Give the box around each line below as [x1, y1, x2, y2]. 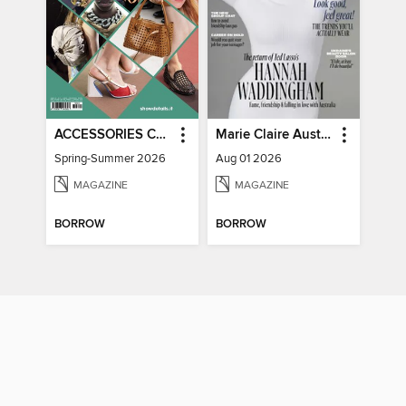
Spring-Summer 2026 [54, 151, 167, 167]
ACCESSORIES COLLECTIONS [156, 127, 167, 144]
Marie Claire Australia [320, 127, 331, 144]
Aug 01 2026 [215, 151, 282, 167]
